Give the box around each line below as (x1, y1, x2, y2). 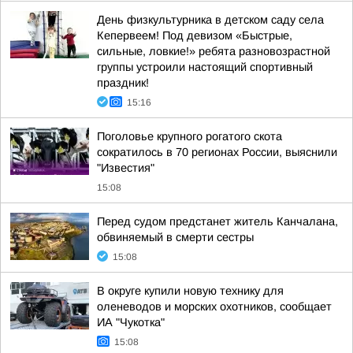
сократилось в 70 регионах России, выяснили (97, 146, 337, 158)
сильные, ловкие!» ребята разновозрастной (97, 45, 330, 58)
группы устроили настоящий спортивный (97, 61, 313, 73)
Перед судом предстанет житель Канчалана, (97, 215, 338, 228)
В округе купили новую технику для (97, 284, 284, 297)
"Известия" (97, 162, 154, 174)
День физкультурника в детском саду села (97, 13, 324, 26)
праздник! (97, 76, 149, 89)
